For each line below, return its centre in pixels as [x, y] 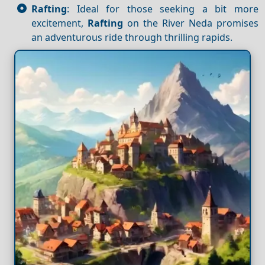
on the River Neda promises [190, 23]
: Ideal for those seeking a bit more [163, 9]
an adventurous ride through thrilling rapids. [132, 37]
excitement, [59, 23]
